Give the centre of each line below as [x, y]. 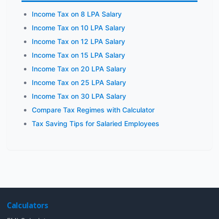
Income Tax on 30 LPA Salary [79, 96]
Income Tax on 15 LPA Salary [78, 55]
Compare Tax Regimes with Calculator [93, 110]
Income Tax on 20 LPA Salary [79, 69]
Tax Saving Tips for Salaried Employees [96, 123]
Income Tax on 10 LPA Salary [78, 28]
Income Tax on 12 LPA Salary [78, 41]
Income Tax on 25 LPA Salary [79, 82]
